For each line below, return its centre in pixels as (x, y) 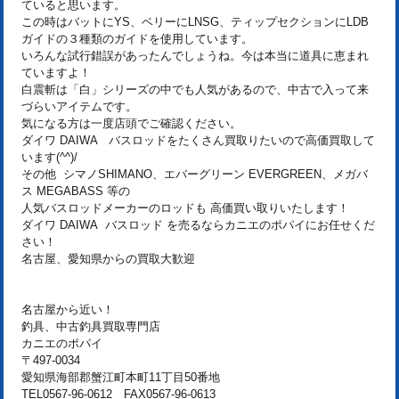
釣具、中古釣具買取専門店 (91, 327)
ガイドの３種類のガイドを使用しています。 (137, 39)
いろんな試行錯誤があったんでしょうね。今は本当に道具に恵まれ (195, 56)
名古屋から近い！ (68, 310)
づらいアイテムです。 (79, 107)
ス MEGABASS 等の (76, 191)
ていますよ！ (56, 73)
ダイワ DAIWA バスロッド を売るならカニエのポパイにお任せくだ (198, 225)
